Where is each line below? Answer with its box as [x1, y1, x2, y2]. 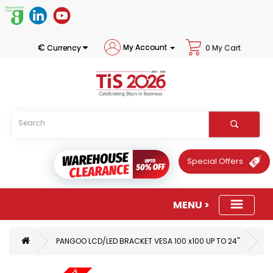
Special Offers [186, 155, 243, 167]
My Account [122, 41, 167, 52]
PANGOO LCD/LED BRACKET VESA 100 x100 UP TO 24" [56, 236, 239, 247]
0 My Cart [205, 43, 241, 54]
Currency [46, 43, 81, 54]
